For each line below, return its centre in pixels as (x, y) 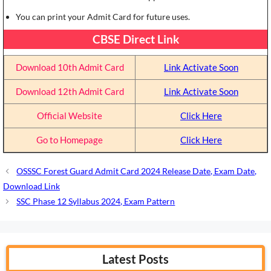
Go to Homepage (70, 140)
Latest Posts (135, 259)
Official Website (70, 116)
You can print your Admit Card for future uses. (103, 17)
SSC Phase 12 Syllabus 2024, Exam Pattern (96, 201)
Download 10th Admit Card (70, 67)
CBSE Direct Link (135, 39)
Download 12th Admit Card (70, 92)
